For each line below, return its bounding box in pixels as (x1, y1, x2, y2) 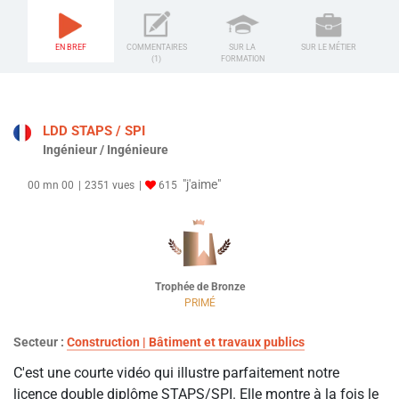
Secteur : (13, 335, 67, 350)
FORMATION (220, 54, 265, 64)
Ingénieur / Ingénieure (43, 142, 168, 158)
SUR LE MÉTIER (300, 43, 356, 53)
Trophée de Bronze (154, 281, 245, 294)
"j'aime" (183, 177, 221, 192)
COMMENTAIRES (126, 43, 187, 53)
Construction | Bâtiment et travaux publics (67, 335, 305, 350)
